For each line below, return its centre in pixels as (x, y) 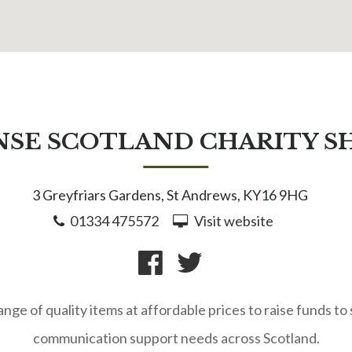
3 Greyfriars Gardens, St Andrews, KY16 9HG (170, 195)
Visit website (233, 220)
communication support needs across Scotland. (176, 337)
